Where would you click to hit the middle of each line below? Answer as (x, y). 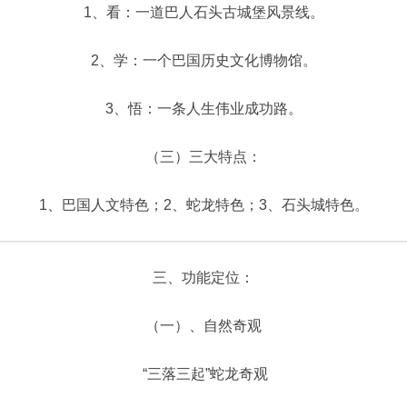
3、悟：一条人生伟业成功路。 (203, 109)
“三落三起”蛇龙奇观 (203, 374)
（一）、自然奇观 (203, 326)
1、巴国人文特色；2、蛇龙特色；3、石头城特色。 (203, 205)
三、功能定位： (203, 278)
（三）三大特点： (203, 157)
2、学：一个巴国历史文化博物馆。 (203, 60)
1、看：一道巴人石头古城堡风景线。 (203, 12)
